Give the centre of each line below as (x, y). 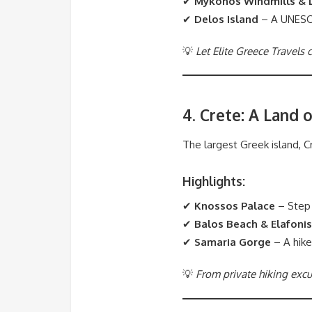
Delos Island (226, 19)
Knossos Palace (235, 206)
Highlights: (214, 181)
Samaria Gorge (233, 242)
